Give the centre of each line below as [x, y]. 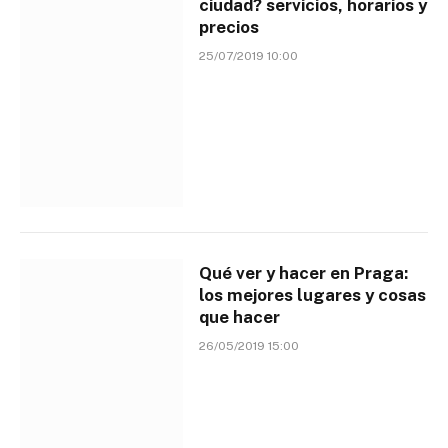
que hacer [240, 316]
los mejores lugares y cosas [313, 294]
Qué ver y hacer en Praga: [304, 272]
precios [229, 27]
